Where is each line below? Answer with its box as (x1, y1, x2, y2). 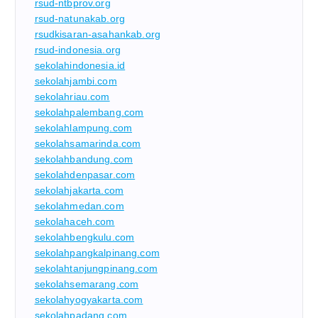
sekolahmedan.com (34, 199, 124, 212)
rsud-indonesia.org (34, 43, 121, 55)
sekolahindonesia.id (34, 59, 126, 71)
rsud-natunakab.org (34, 12, 126, 24)
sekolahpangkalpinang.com (34, 246, 160, 258)
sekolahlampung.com (34, 121, 133, 133)
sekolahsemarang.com (34, 278, 139, 290)
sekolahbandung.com (34, 153, 133, 165)
